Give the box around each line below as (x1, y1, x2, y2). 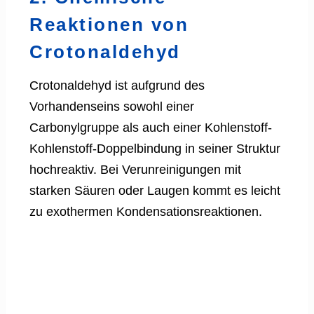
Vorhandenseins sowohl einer (29, 99, 194, 114)
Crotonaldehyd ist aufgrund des (29, 78, 205, 93)
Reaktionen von (29, 13, 189, 35)
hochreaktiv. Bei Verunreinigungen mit (29, 162, 241, 177)
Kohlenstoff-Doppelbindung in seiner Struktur (29, 141, 280, 156)
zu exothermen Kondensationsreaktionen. (29, 204, 262, 219)
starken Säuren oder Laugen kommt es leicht (29, 183, 280, 198)
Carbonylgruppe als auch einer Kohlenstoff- (29, 120, 272, 135)
